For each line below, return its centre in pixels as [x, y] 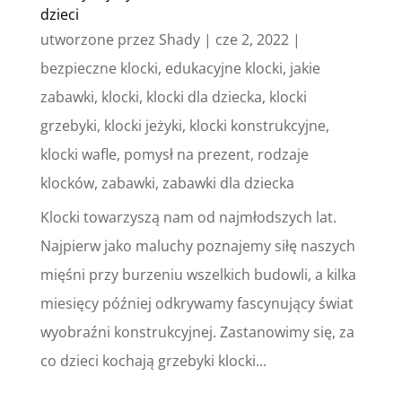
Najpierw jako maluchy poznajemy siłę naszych [197, 245]
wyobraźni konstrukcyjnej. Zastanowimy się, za [197, 332]
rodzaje [283, 154]
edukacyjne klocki [223, 68]
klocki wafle [78, 154]
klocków [67, 183]
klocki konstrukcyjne [257, 125]
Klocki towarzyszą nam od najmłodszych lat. [188, 217]
